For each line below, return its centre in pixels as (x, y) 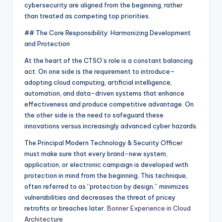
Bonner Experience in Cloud (149, 208)
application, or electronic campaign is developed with (106, 165)
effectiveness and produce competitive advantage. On (109, 104)
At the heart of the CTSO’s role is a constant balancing (109, 61)
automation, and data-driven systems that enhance (104, 93)
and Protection (47, 44)
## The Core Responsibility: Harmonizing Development (108, 33)
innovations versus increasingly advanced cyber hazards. (111, 126)
